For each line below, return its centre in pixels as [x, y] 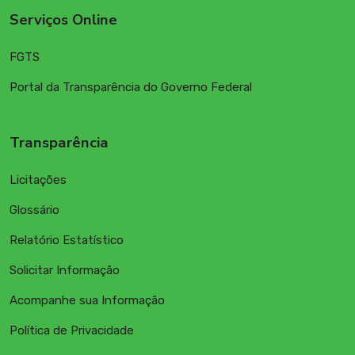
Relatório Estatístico [67, 240]
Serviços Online [63, 20]
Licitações [38, 180]
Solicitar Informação [65, 271]
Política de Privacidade [72, 331]
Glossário [34, 210]
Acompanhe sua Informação [87, 301]
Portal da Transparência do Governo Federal [131, 88]
